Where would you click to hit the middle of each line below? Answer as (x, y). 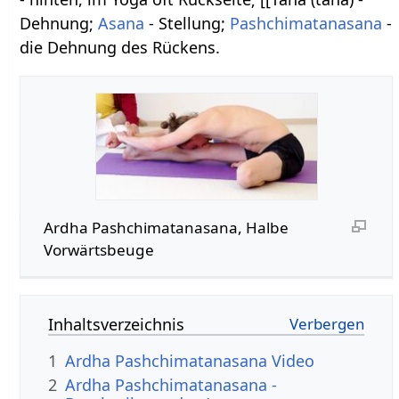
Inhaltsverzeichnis (117, 325)
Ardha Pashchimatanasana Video (190, 361)
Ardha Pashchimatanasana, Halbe (166, 227)
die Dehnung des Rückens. (120, 47)
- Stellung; (187, 23)
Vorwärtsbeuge (98, 249)
